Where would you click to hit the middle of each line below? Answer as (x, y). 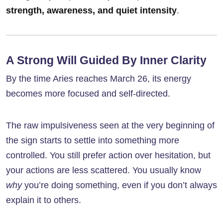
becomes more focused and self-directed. (88, 94)
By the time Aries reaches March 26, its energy (99, 79)
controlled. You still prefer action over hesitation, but (108, 156)
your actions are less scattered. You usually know (104, 170)
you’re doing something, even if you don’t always (119, 185)
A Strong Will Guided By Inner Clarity (106, 60)
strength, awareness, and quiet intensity (91, 11)
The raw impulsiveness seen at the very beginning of (110, 126)
